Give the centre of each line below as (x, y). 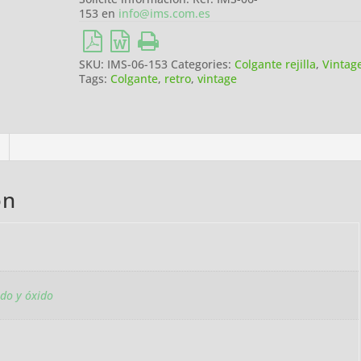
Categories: (203, 64)
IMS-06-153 (138, 64)
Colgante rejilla (276, 64)
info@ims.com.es (165, 13)
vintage (218, 78)
